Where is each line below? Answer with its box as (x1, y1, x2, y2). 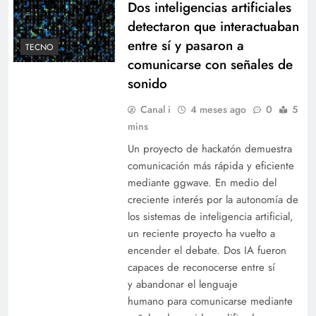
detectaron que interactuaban (127, 16, 299, 36)
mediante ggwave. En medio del (127, 174, 276, 190)
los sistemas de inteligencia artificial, (127, 208, 293, 224)
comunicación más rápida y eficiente (127, 157, 294, 174)
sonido (127, 73, 167, 93)
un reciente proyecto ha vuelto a (127, 225, 275, 241)
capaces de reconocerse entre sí (127, 259, 275, 275)
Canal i (140, 102, 171, 116)
